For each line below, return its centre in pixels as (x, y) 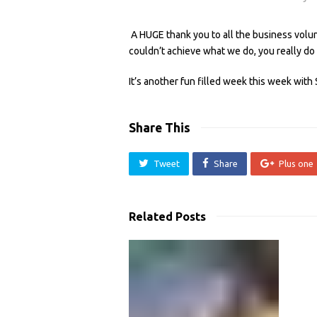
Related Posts (167, 216)
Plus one (296, 164)
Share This (160, 127)
